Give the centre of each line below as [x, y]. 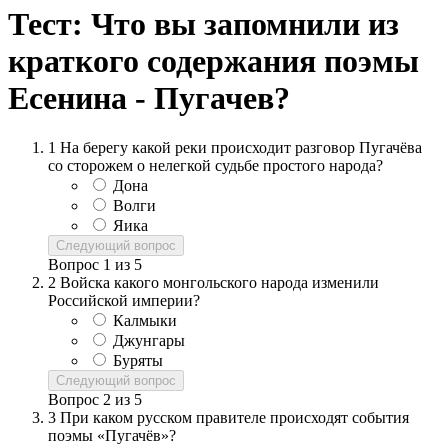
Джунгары [149, 340]
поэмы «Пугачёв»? [112, 435]
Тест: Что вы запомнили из [203, 24]
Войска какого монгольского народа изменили [219, 282]
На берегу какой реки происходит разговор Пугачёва [241, 147]
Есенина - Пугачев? [149, 98]
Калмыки [145, 320]
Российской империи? [124, 300]
